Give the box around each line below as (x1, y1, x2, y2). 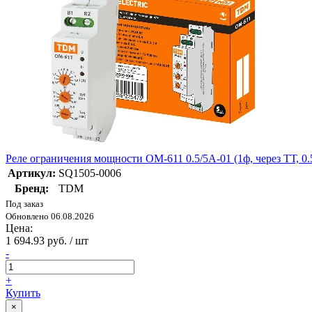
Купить (6, 287, 40, 299)
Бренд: (15, 182, 49, 195)
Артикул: (8, 167, 56, 180)
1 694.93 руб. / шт (6, 235, 88, 247)
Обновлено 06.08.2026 (6, 211, 94, 222)
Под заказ (6, 198, 43, 210)
